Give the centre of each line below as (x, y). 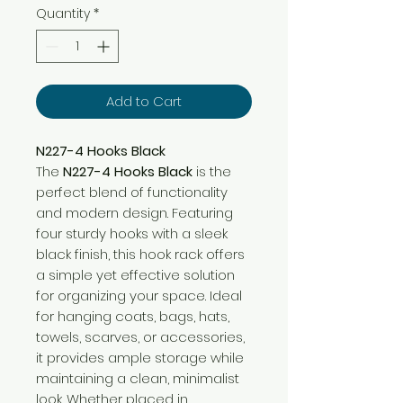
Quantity (63, 13)
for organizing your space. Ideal (139, 295)
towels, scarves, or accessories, (140, 336)
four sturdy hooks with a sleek (132, 233)
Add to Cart (144, 101)
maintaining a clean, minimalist (138, 378)
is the (212, 171)
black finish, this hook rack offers (140, 254)
